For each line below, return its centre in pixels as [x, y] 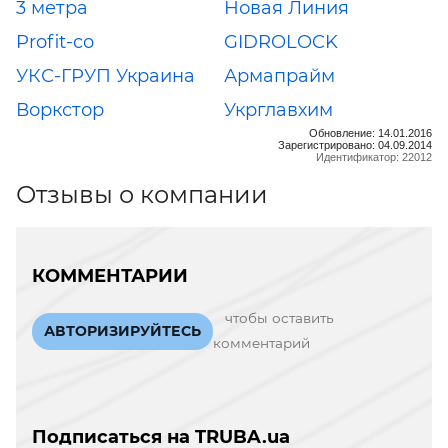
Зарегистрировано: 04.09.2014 [355, 144]
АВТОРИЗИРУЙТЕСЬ [122, 330]
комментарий [261, 343]
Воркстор [60, 109]
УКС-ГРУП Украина [105, 75]
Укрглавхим [278, 109]
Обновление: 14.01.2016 [370, 132]
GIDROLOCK [281, 41]
